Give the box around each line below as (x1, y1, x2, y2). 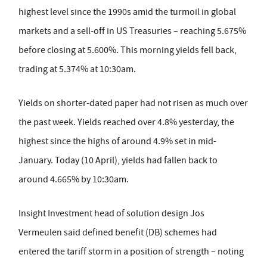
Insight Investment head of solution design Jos (18, 207, 204, 220)
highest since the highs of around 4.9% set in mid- (18, 135, 216, 148)
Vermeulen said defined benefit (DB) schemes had (18, 226, 217, 239)
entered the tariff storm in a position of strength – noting (18, 246, 244, 258)
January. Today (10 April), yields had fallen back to (18, 154, 218, 167)
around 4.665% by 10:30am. (18, 173, 129, 186)
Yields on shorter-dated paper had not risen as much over (18, 97, 248, 110)
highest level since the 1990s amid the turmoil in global (18, 6, 236, 18)
